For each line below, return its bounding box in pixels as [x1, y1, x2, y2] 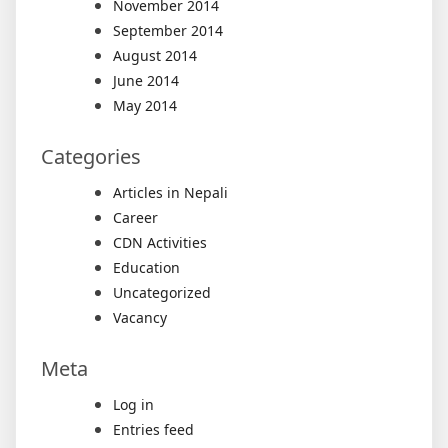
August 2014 [113, 45, 197, 65]
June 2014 [113, 70, 179, 90]
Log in [113, 394, 154, 414]
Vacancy [113, 307, 167, 327]
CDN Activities [113, 232, 207, 252]
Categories [41, 142, 141, 170]
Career [113, 207, 158, 227]
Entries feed [113, 419, 194, 439]
